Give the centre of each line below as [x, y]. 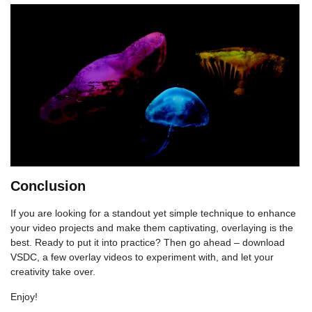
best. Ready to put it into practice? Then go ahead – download [148, 243]
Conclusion [48, 186]
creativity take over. [53, 272]
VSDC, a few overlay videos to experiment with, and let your [142, 257]
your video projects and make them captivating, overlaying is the [152, 228]
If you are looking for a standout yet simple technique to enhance [153, 213]
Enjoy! [24, 297]
